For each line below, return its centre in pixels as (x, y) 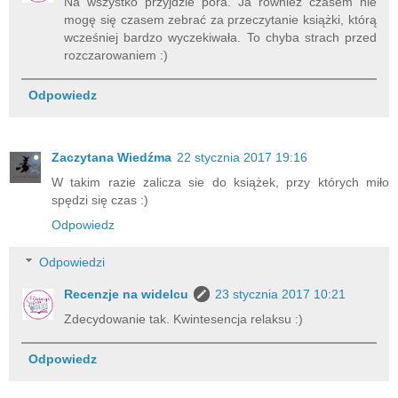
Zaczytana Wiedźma (111, 158)
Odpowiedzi (72, 262)
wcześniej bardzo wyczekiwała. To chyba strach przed (220, 38)
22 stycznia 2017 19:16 (242, 158)
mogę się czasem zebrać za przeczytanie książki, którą (220, 20)
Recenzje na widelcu (127, 294)
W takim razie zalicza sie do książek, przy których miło (220, 183)
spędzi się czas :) (100, 200)
